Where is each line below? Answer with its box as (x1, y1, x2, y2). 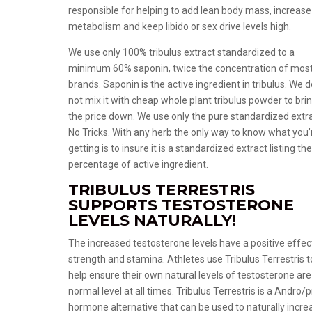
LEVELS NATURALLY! (68, 211, 237, 230)
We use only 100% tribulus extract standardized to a (68, 47, 295, 58)
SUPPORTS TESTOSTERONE (68, 196, 295, 214)
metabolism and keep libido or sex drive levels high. (68, 21, 292, 32)
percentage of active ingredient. (68, 159, 209, 170)
